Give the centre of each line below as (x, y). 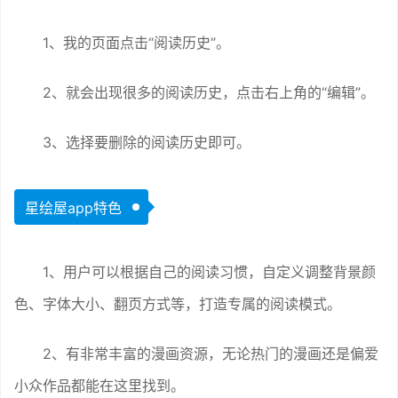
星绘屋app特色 (73, 207)
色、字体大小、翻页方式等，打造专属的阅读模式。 (178, 303)
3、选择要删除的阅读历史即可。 (147, 142)
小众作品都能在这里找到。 (99, 385)
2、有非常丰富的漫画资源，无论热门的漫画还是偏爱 (211, 353)
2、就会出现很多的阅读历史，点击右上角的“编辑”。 (209, 92)
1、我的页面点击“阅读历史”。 (136, 42)
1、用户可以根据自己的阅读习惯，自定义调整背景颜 (209, 271)
